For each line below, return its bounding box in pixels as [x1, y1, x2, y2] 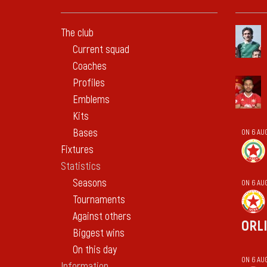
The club [61, 26, 94, 40]
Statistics [61, 160, 101, 173]
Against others [73, 210, 131, 223]
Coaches [73, 60, 107, 73]
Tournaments [73, 193, 125, 207]
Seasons [73, 176, 107, 190]
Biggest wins [73, 226, 125, 240]
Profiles [73, 76, 105, 90]
